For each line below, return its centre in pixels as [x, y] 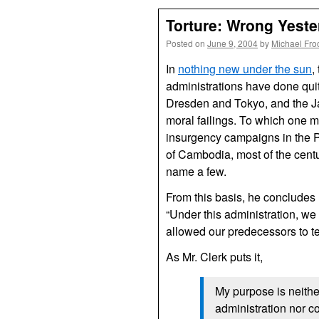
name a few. [196, 171]
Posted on [185, 43]
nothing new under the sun [245, 69]
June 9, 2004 [232, 43]
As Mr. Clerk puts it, [214, 257]
